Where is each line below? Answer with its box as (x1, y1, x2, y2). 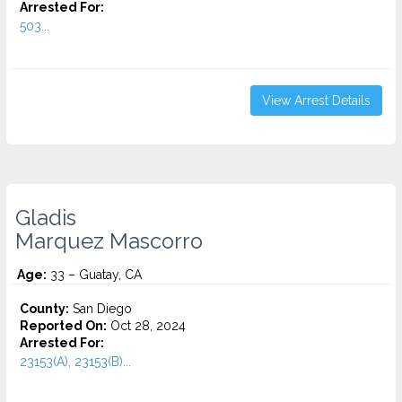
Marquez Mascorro (15, 229, 203, 254)
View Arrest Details (262, 93, 371, 108)
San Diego (69, 301, 132, 316)
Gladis (15, 205, 76, 231)
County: (20, 301, 69, 316)
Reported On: (20, 319, 107, 333)
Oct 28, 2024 (107, 319, 186, 333)
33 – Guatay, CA (47, 267, 142, 282)
